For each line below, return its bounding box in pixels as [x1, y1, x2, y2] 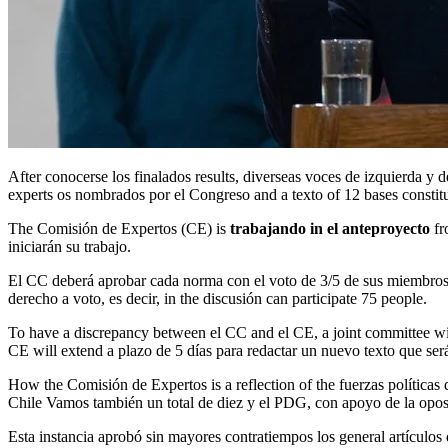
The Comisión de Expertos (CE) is [18, 219, 230, 237]
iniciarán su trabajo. [8, 237, 131, 255]
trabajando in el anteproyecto [230, 219, 430, 237]
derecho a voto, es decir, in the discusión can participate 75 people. [8, 289, 427, 307]
